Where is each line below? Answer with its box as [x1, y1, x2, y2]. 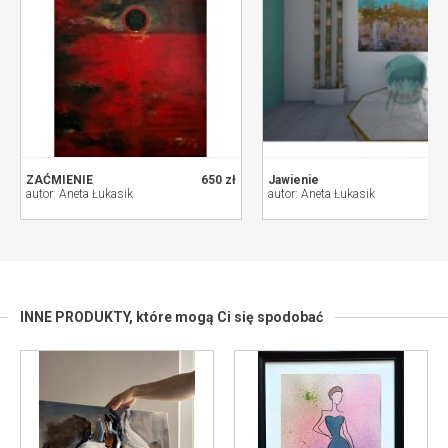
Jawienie [268, 173, 319, 188]
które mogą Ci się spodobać [136, 309, 323, 326]
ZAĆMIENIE [26, 173, 93, 188]
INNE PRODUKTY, [20, 309, 136, 326]
